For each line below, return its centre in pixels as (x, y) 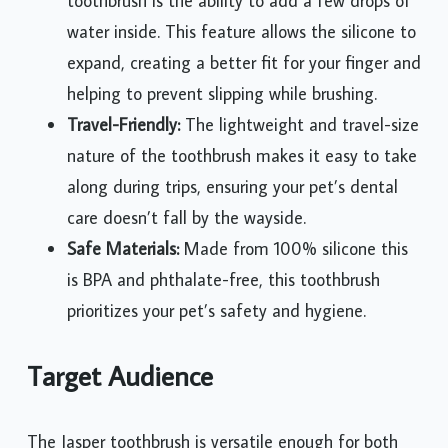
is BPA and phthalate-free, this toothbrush (223, 280)
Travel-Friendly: (123, 125)
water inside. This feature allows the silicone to (241, 32)
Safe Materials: (123, 249)
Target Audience (120, 376)
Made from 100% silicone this (293, 249)
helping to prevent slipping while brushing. (222, 94)
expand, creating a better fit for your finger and (244, 63)
